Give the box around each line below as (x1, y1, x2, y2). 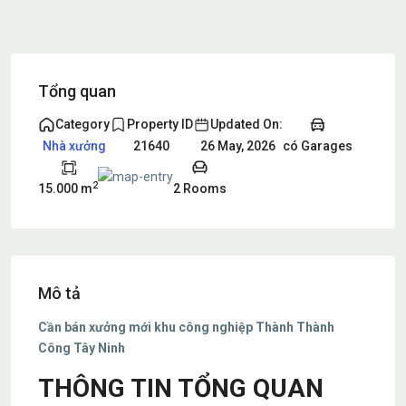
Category (55, 117, 110, 131)
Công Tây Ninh (38, 341, 125, 355)
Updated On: (210, 117, 283, 131)
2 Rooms (173, 181, 227, 196)
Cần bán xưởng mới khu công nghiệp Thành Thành (38, 320, 334, 334)
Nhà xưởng (42, 139, 106, 153)
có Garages (283, 138, 353, 153)
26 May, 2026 (200, 139, 275, 153)
